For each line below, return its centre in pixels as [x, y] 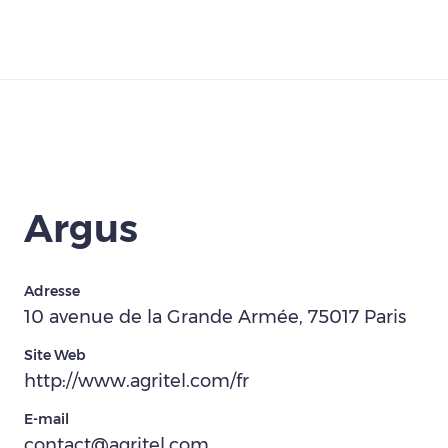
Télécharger [358, 107]
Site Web [55, 355]
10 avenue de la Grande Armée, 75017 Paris [215, 317]
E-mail [46, 419]
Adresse [52, 291]
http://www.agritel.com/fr [136, 381]
